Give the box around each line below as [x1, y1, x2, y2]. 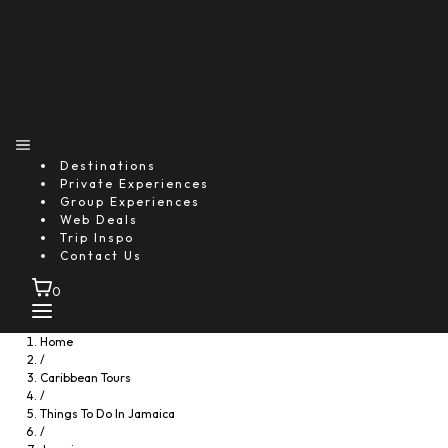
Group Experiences [60, 194, 200, 209]
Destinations [60, 158, 156, 173]
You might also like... [119, 24, 329, 54]
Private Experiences [60, 176, 209, 191]
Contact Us [60, 248, 142, 263]
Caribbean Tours [40, 370, 131, 385]
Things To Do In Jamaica [40, 406, 175, 421]
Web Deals [60, 212, 138, 227]
